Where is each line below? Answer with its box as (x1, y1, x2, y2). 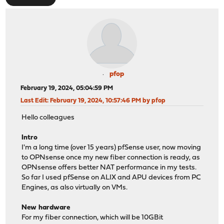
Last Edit (20, 97, 47, 104)
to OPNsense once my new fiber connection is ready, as (21, 154, 200, 162)
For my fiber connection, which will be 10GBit (21, 214, 163, 222)
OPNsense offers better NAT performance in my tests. (21, 164, 197, 172)
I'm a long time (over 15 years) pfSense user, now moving (21, 144, 201, 152)
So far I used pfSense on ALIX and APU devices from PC (21, 174, 201, 182)
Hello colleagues (21, 114, 75, 122)
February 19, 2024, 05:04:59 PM (20, 84, 113, 91)
